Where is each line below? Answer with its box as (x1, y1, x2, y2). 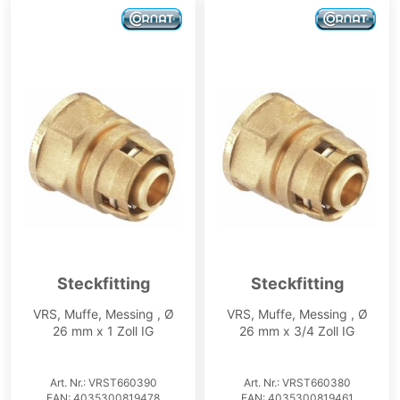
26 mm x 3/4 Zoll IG (239, 323, 354, 339)
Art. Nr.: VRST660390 (49, 376, 157, 390)
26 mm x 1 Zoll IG (53, 323, 154, 339)
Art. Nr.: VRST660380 (243, 376, 351, 390)
